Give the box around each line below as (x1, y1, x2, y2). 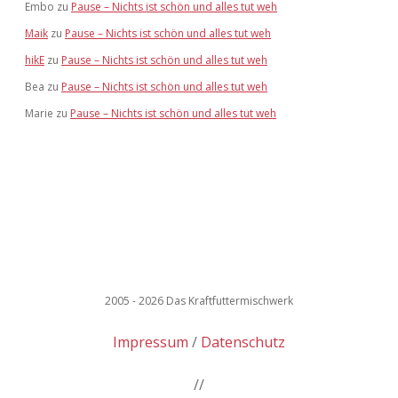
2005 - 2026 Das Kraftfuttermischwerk (105, 292, 293, 308)
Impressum (113, 331, 188, 352)
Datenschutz (201, 331, 285, 352)
